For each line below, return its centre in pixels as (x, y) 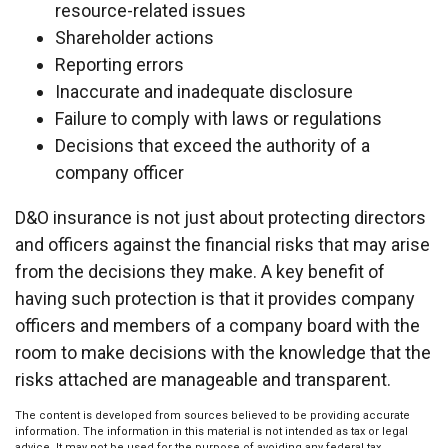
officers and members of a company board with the (217, 325)
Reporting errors (119, 64)
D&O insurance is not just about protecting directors (220, 217)
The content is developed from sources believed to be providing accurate (212, 415)
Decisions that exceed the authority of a (212, 145)
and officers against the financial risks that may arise (222, 244)
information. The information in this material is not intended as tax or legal (211, 431)
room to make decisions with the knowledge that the (223, 352)
